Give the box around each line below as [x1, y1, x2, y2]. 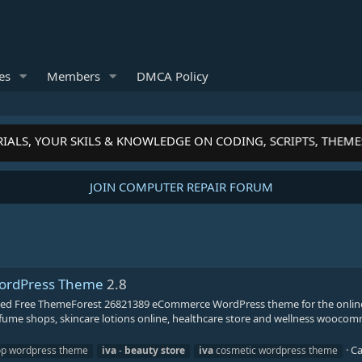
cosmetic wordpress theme [213, 343, 338, 357]
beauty [124, 343, 158, 357]
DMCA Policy [136, 68, 208, 84]
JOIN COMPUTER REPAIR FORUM [89, 179, 273, 195]
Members [46, 68, 100, 84]
